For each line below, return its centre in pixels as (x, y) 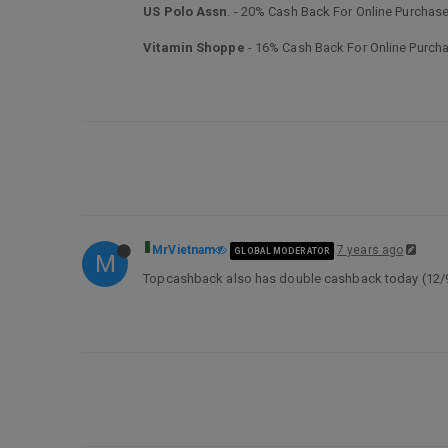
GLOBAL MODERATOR (282, 250)
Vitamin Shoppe (194, 47)
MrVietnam (184, 250)
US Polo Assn (185, 11)
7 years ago (370, 250)
